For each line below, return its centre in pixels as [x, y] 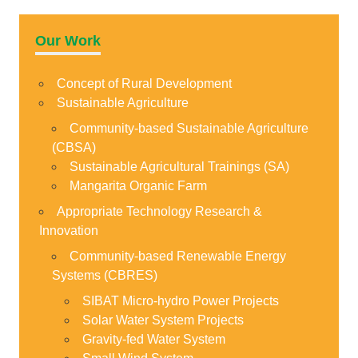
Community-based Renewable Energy [177, 256]
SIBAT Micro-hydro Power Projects [180, 300]
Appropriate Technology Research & [159, 211]
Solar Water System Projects [163, 320]
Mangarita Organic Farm [138, 185]
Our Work [68, 40]
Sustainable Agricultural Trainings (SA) [179, 166]
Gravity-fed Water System [153, 339]
